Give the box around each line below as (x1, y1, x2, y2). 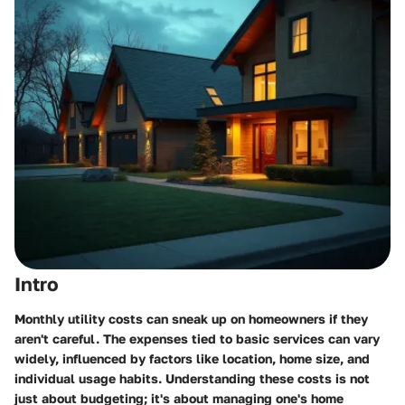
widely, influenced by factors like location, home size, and (14, 350, 370, 366)
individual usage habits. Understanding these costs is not (14, 370, 370, 386)
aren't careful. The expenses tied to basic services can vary (14, 330, 380, 346)
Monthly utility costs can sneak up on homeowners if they (14, 310, 368, 326)
